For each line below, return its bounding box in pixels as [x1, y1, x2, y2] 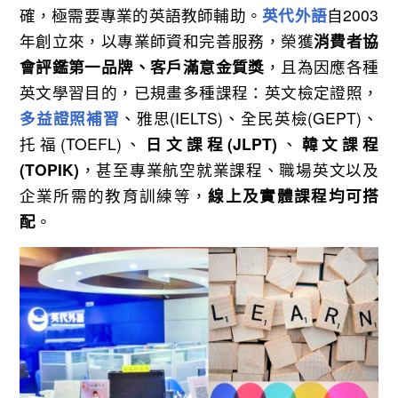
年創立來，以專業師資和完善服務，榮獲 [19, 29, 314, 52]
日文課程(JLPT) [146, 132, 277, 155]
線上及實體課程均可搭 [208, 184, 379, 207]
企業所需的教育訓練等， [19, 184, 209, 207]
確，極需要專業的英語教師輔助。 [19, 4, 263, 27]
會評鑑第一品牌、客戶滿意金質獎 [19, 55, 265, 78]
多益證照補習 [19, 107, 120, 130]
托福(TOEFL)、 [19, 132, 147, 155]
